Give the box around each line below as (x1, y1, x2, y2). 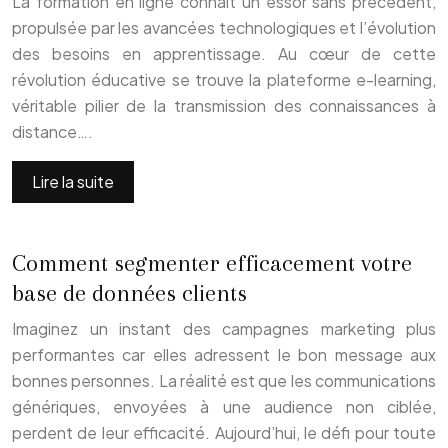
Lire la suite (32, 170, 114, 192)
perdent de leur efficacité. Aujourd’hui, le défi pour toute (12, 421, 436, 443)
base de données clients (12, 278, 247, 307)
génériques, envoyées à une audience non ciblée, (12, 395, 436, 417)
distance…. (12, 120, 93, 142)
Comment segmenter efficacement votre (12, 248, 412, 277)
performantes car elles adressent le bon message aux (12, 343, 436, 365)
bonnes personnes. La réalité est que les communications (12, 369, 436, 391)
